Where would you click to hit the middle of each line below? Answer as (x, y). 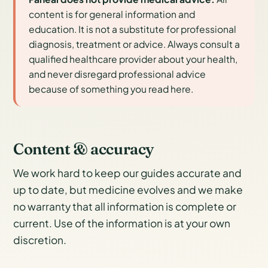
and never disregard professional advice (118, 74)
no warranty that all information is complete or (125, 207)
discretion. (40, 240)
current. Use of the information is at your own (122, 223)
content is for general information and (112, 14)
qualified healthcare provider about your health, (133, 59)
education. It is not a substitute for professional (133, 29)
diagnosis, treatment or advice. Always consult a (135, 44)
